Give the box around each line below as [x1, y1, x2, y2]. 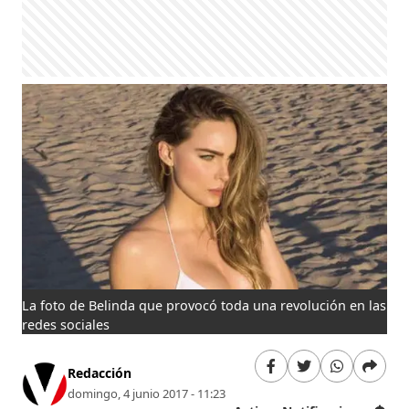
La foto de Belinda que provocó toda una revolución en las [22, 296, 387, 314]
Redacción [68, 364, 132, 383]
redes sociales [22, 315, 110, 333]
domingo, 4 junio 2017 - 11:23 [68, 385, 226, 403]
